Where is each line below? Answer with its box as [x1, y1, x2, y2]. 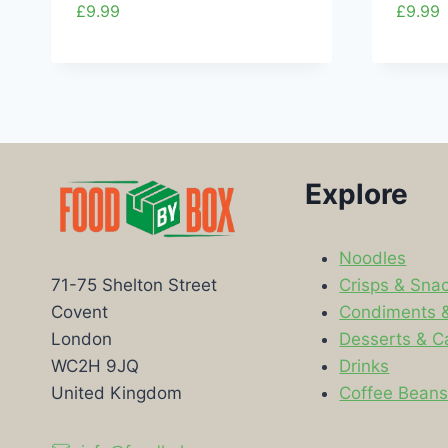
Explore [305, 176, 409, 211]
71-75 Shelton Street [51, 275, 217, 296]
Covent [51, 302, 108, 323]
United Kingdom [51, 383, 182, 404]
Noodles [339, 247, 407, 268]
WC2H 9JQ [51, 356, 139, 377]
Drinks [339, 355, 390, 376]
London [51, 329, 112, 350]
